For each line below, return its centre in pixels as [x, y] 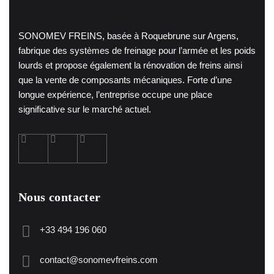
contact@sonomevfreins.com [99, 260]
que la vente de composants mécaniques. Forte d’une [125, 80]
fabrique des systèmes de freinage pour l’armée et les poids [137, 51]
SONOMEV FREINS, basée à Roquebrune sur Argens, [128, 36]
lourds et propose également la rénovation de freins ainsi [130, 65]
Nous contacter [60, 197]
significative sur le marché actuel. [85, 109]
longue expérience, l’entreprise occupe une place [115, 95]
